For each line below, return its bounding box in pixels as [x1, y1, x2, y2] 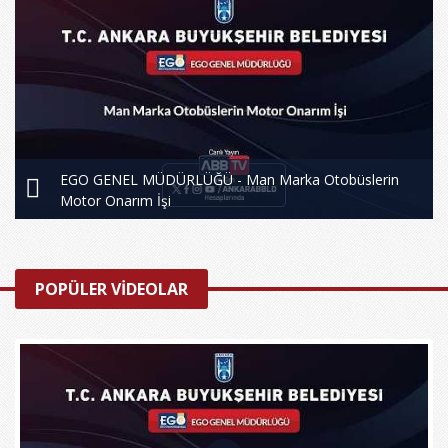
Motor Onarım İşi [60, 190, 171, 210]
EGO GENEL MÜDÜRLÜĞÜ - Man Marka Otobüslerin [60, 169, 399, 189]
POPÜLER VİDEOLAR [35, 277, 188, 300]
